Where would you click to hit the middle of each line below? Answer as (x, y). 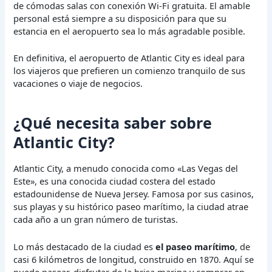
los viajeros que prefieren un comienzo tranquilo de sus (130, 71)
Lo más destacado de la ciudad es (85, 246)
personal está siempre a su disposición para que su (120, 19)
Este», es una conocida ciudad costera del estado (115, 181)
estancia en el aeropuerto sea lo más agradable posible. (130, 31)
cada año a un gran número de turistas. (96, 219)
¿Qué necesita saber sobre (113, 122)
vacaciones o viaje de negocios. (78, 83)
